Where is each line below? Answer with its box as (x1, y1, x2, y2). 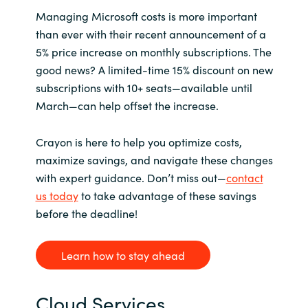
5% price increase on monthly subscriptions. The (35, 43, 272, 59)
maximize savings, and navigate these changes (35, 152, 273, 168)
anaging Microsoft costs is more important (45, 8, 257, 23)
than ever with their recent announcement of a (35, 25, 266, 41)
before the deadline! (35, 206, 137, 221)
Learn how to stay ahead (60, 247, 185, 263)
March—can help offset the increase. (35, 97, 219, 113)
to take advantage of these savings (78, 188, 256, 203)
